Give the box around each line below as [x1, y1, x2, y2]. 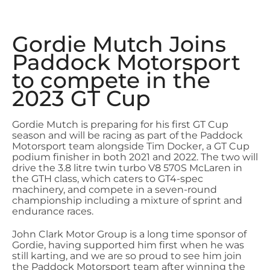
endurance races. [12, 206, 93, 217]
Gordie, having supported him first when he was [12, 239, 244, 251]
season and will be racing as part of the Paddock [12, 130, 243, 141]
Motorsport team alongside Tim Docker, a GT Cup [12, 140, 250, 152]
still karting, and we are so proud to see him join [12, 250, 242, 262]
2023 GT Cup [12, 85, 151, 111]
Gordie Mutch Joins [12, 31, 226, 57]
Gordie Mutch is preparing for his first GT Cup [12, 119, 228, 130]
